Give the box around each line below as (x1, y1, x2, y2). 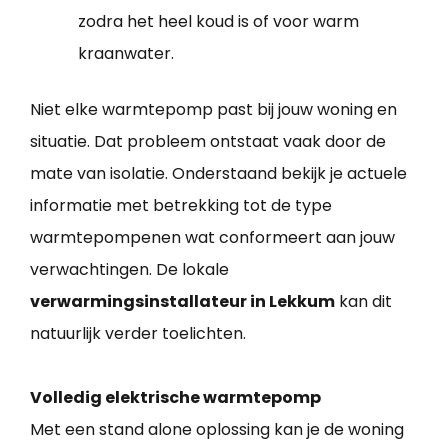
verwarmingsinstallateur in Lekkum (30, 290, 335, 314)
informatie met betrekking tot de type (30, 194, 332, 218)
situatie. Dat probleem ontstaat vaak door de (30, 130, 386, 154)
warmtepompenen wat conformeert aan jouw (30, 226, 395, 250)
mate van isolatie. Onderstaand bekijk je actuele (30, 162, 407, 186)
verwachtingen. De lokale (30, 258, 229, 282)
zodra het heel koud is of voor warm (78, 10, 359, 34)
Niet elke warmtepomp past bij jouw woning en (30, 98, 397, 122)
